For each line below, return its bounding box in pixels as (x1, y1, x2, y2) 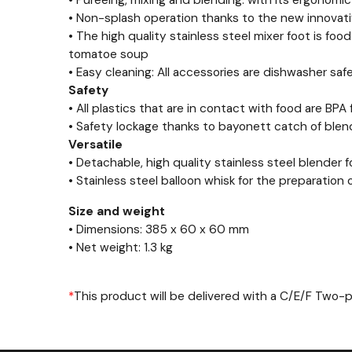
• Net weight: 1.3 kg (68, 240, 173, 255)
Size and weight (68, 203, 165, 219)
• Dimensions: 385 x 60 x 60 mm (68, 222, 249, 237)
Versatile (68, 137, 123, 152)
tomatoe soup (68, 46, 148, 62)
